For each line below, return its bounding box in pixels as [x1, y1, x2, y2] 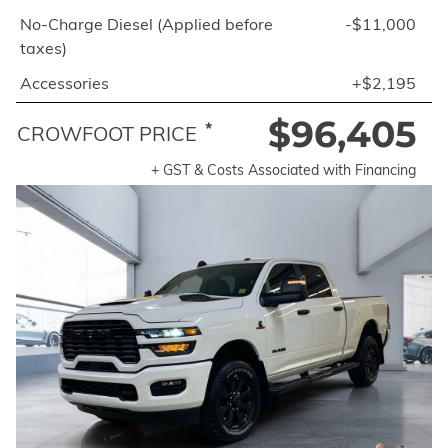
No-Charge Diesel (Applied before [20, 14, 273, 34]
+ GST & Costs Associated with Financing [151, 161, 416, 179]
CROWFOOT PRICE [17, 121, 197, 146]
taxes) [20, 38, 67, 58]
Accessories [20, 73, 109, 93]
